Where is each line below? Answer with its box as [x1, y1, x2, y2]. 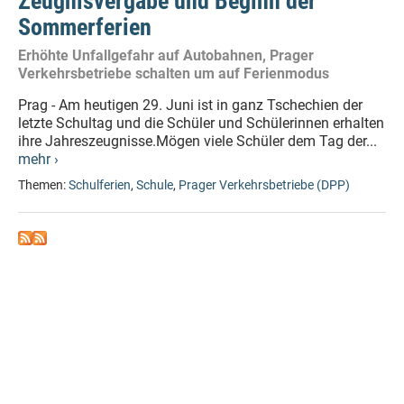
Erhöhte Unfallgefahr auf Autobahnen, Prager [18, 47, 314, 64]
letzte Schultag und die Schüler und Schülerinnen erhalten [18, 115, 384, 132]
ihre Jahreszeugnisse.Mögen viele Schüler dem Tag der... [18, 133, 377, 150]
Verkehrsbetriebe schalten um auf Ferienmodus [18, 65, 329, 82]
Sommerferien [18, 14, 151, 41]
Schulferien [69, 178, 131, 193]
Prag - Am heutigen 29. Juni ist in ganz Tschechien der [18, 96, 363, 114]
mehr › [18, 151, 59, 168]
